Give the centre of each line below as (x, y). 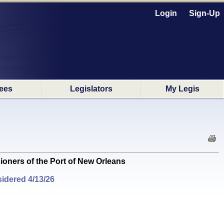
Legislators (91, 89)
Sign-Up (204, 13)
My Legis (182, 89)
